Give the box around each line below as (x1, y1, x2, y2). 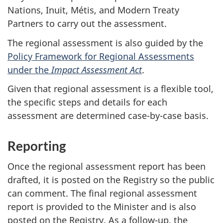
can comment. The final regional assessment (7, 187, 197, 199)
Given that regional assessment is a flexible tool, (7, 83, 214, 95)
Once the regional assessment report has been (7, 160, 206, 172)
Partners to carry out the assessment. (7, 17, 167, 29)
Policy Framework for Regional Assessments (7, 50, 194, 62)
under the (7, 63, 51, 76)
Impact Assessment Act (51, 63, 142, 76)
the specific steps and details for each (7, 96, 167, 108)
